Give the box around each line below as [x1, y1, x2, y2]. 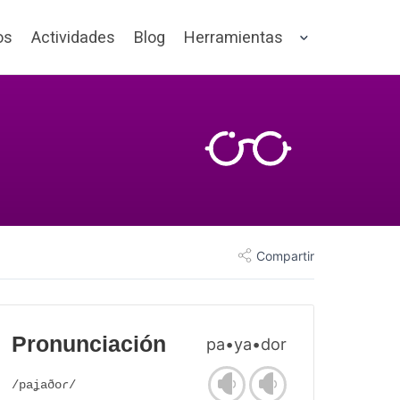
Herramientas [184, 28, 283, 46]
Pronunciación [12, 332, 166, 357]
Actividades [31, 28, 115, 46]
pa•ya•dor [206, 334, 287, 354]
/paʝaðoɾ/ [12, 378, 76, 393]
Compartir [256, 247, 314, 263]
